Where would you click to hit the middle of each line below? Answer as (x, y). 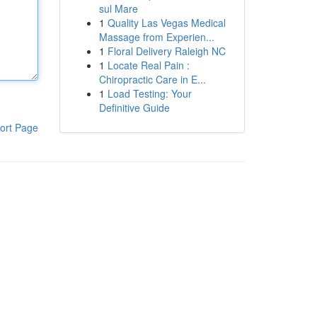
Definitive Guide (134, 108)
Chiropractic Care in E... (152, 79)
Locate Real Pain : (148, 65)
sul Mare (118, 8)
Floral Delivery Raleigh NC (166, 51)
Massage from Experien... (156, 37)
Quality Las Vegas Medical (166, 23)
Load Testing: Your (149, 93)
